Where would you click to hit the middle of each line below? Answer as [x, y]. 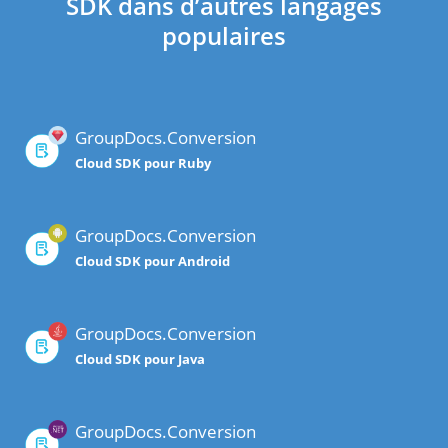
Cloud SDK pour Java [140, 359]
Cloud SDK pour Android [152, 261]
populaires [224, 36]
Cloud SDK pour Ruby [143, 163]
